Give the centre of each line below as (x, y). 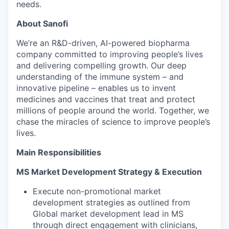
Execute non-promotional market (97, 191)
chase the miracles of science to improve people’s (113, 121)
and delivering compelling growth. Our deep (101, 65)
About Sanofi (42, 23)
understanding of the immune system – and (100, 76)
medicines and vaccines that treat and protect (106, 99)
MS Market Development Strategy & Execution (109, 171)
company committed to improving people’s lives (110, 54)
